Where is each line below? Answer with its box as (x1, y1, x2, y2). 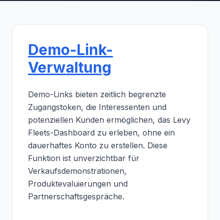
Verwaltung (28, 58, 111, 76)
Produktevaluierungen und (28, 179, 128, 189)
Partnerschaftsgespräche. (28, 192, 124, 201)
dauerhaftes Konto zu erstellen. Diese (28, 140, 167, 150)
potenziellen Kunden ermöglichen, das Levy (28, 115, 191, 125)
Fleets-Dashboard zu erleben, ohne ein (28, 128, 175, 137)
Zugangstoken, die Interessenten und (28, 102, 166, 112)
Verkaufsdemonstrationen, (28, 166, 127, 176)
